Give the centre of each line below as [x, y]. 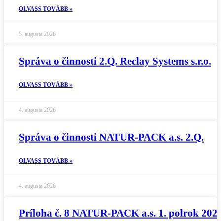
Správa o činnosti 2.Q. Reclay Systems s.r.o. [115, 61]
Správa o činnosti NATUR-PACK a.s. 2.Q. [111, 137]
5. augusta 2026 [37, 34]
